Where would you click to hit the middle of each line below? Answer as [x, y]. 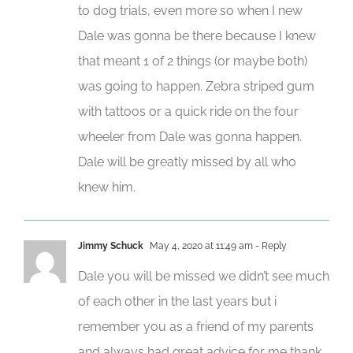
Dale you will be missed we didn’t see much [204, 276]
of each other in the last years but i [177, 301]
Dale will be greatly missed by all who [187, 162]
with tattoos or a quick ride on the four [188, 111]
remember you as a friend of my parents [196, 326]
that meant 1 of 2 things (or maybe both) [193, 61]
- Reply [270, 245]
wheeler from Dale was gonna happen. [190, 136]
